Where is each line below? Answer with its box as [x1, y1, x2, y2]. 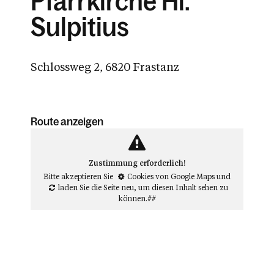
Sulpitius [31, 12, 129, 42]
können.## [118, 193, 156, 203]
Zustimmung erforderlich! [89, 157, 185, 168]
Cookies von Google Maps [127, 171, 215, 181]
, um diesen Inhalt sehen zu [134, 182, 228, 192]
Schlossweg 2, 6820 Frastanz [31, 59, 179, 74]
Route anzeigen [31, 115, 103, 128]
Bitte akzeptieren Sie [43, 171, 115, 181]
